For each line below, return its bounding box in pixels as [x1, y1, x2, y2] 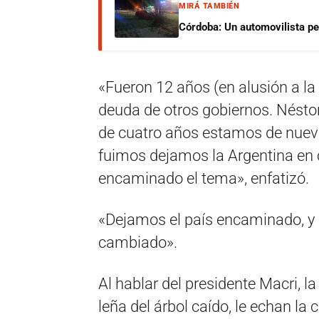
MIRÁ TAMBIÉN [179, 1, 239, 11]
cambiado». [98, 234, 177, 251]
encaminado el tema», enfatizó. [98, 169, 309, 187]
